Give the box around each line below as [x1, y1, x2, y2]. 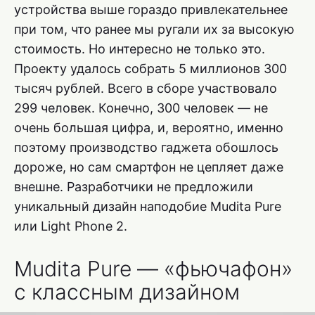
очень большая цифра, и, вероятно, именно [14, 120, 283, 136]
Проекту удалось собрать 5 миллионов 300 [14, 61, 287, 77]
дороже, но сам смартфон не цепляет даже [14, 160, 283, 175]
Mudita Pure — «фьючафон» [14, 256, 292, 282]
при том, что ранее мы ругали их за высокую [14, 22, 295, 37]
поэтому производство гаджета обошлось [14, 140, 278, 155]
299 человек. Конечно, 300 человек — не [14, 101, 268, 116]
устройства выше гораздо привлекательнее [14, 2, 288, 18]
